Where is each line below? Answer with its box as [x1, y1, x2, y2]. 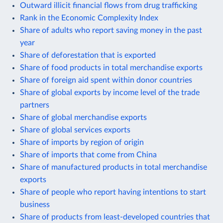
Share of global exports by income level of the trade [20, 88, 200, 97]
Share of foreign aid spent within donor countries [20, 76, 192, 84]
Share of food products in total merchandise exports [20, 63, 203, 72]
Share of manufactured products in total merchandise [20, 163, 207, 171]
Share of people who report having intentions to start [20, 188, 206, 196]
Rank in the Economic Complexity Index [20, 13, 158, 22]
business [20, 200, 50, 209]
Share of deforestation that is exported [20, 51, 156, 59]
